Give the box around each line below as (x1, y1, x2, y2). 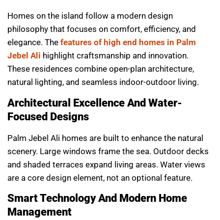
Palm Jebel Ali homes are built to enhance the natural (7, 133, 203, 143)
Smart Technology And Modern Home (7, 192, 187, 204)
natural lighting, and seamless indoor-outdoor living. (7, 77, 199, 87)
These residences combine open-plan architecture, (7, 64, 194, 74)
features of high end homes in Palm (60, 37, 196, 48)
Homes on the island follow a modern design (7, 11, 173, 21)
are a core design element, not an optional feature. (7, 172, 192, 183)
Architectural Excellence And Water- (7, 96, 182, 109)
